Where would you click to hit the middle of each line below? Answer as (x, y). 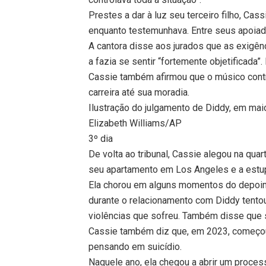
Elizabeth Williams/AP (135, 123)
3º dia (101, 138)
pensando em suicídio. (135, 246)
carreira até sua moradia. (139, 92)
